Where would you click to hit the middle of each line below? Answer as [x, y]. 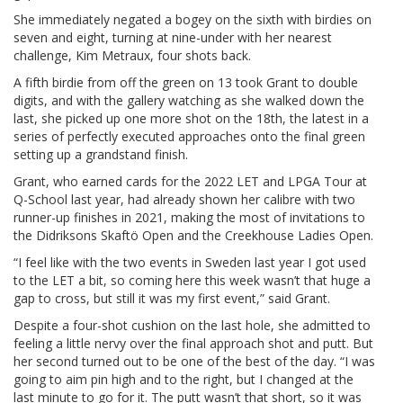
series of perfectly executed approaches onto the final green [189, 136]
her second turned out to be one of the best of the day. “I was [194, 361]
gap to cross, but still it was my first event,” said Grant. [172, 298]
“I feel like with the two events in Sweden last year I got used [190, 262]
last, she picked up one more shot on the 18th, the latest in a [191, 118]
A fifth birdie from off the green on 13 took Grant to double [186, 82]
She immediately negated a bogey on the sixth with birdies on [193, 19]
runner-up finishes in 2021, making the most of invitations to [189, 217]
